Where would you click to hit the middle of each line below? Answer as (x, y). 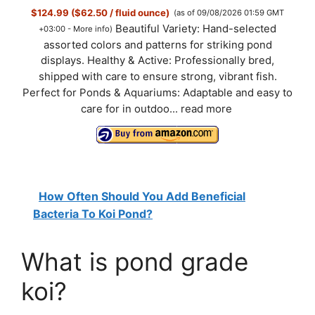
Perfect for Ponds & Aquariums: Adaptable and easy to (157, 93)
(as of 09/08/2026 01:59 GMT (229, 13)
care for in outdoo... (131, 109)
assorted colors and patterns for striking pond (157, 45)
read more (206, 109)
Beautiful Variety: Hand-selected (196, 28)
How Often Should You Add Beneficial (142, 196)
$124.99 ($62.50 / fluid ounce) (100, 12)
